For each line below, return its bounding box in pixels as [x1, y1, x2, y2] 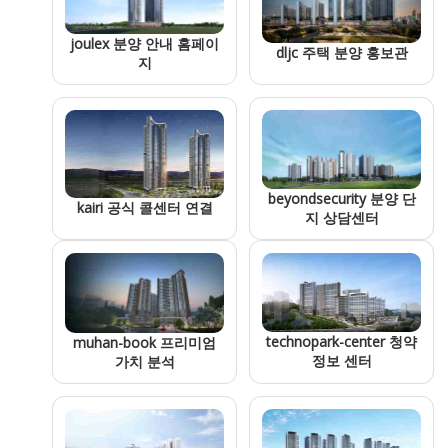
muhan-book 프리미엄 [73, 333, 216, 353]
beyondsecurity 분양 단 [267, 189, 416, 209]
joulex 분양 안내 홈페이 [70, 34, 219, 54]
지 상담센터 [304, 208, 379, 228]
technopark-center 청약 [266, 331, 417, 351]
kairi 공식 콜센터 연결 [76, 197, 213, 217]
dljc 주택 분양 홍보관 [275, 42, 408, 62]
